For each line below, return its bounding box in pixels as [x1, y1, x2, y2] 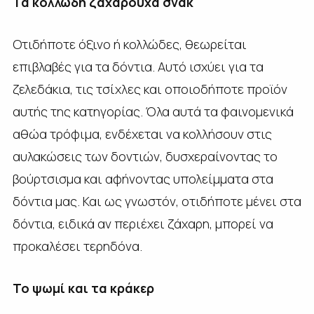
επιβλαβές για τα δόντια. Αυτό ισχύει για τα [12, 57, 264, 75]
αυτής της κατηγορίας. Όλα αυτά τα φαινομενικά [12, 102, 294, 120]
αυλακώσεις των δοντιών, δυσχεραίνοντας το [12, 147, 278, 165]
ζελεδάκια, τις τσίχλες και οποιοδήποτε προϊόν [12, 80, 287, 97]
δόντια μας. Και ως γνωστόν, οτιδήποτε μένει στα [12, 192, 301, 210]
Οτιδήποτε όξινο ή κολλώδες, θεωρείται [12, 35, 247, 53]
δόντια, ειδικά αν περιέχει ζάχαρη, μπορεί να [12, 214, 273, 232]
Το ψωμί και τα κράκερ [12, 279, 154, 296]
